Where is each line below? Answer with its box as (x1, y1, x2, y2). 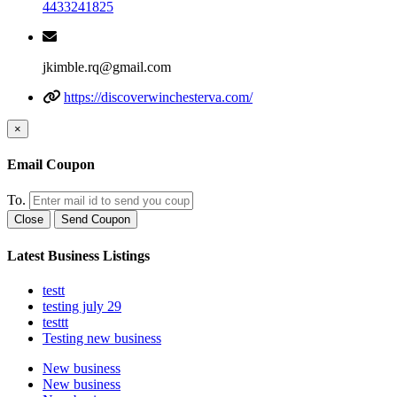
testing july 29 (43, 298, 121, 314)
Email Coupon (7, 157, 95, 173)
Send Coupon (61, 213, 130, 227)
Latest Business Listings (7, 247, 150, 263)
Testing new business (43, 330, 161, 346)
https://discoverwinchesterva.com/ (64, 89, 253, 105)
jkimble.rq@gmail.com (43, 58, 171, 74)
